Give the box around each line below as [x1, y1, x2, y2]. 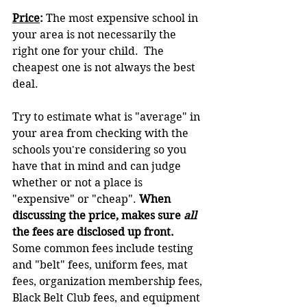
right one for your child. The [12, 44, 167, 58]
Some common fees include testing [12, 241, 196, 255]
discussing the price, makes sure [12, 208, 184, 222]
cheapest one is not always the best [12, 60, 198, 74]
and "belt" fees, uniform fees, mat [12, 258, 191, 271]
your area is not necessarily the [12, 27, 179, 41]
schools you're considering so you [12, 143, 189, 156]
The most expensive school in [46, 11, 201, 25]
